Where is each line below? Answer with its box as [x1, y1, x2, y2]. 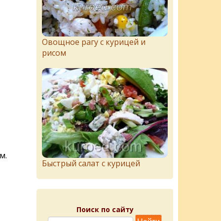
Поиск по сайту [76, 204, 134, 214]
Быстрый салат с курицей [41, 157, 140, 169]
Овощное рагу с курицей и [41, 37, 146, 48]
